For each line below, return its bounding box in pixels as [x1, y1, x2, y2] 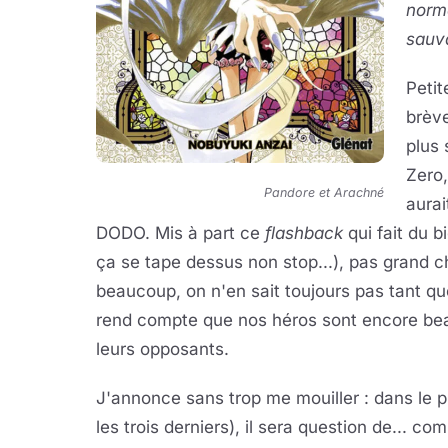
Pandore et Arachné [264, 185, 384, 201]
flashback [265, 223, 348, 243]
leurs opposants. [96, 339, 229, 359]
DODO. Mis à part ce [96, 223, 265, 243]
